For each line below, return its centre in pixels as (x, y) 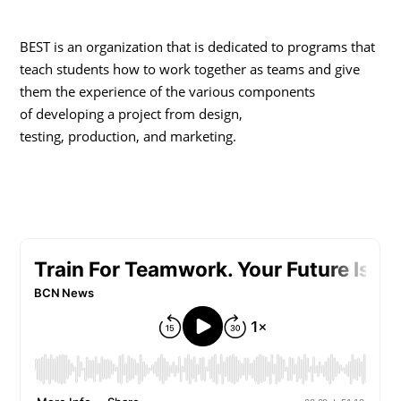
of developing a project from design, (132, 113)
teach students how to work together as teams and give (190, 68)
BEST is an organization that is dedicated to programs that (198, 46)
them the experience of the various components (168, 91)
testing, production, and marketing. (128, 136)
